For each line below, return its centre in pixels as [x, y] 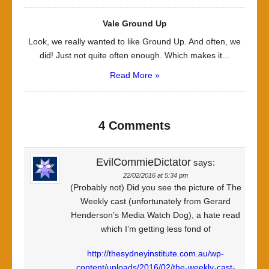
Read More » [134, 75]
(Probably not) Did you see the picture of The [156, 187]
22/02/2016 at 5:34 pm [156, 175]
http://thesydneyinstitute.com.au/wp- [156, 253]
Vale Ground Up [134, 23]
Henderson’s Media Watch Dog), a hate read [156, 215]
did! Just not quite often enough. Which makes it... [134, 55]
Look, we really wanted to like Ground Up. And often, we [134, 41]
